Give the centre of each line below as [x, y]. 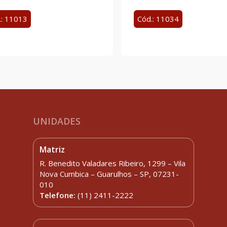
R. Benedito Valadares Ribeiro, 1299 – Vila [113, 163]
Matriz [52, 149]
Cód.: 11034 [158, 18]
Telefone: [59, 195]
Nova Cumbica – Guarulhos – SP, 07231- [109, 174]
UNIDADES [56, 121]
